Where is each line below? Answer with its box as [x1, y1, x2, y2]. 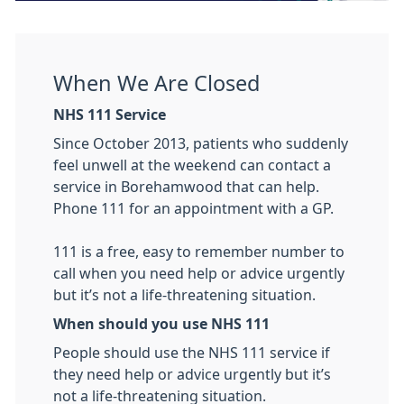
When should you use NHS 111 [53, 317, 270, 331]
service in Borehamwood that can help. [53, 179, 319, 194]
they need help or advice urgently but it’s [53, 367, 331, 381]
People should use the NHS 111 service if [53, 345, 330, 360]
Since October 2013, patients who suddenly [53, 136, 348, 151]
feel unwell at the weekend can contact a [53, 158, 331, 172]
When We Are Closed [53, 73, 260, 94]
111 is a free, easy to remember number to [53, 244, 344, 259]
